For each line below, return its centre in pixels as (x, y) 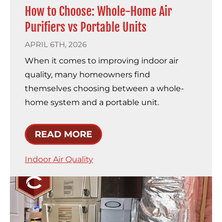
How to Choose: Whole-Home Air (98, 12)
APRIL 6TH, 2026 (56, 45)
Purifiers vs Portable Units (86, 28)
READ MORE (63, 135)
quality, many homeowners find (87, 75)
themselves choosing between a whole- (104, 89)
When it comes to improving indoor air (102, 61)
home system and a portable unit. (92, 103)
